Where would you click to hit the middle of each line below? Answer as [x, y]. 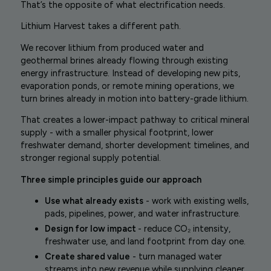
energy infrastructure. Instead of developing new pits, [130, 73]
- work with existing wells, [196, 201]
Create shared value [87, 256]
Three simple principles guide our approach [111, 179]
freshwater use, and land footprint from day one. [145, 241]
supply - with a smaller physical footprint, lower [117, 133]
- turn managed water [176, 256]
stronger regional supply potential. [90, 158]
